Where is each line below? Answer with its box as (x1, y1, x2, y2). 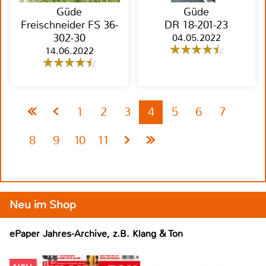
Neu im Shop (9, 197, 76, 212)
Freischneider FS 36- (20, 18, 103, 31)
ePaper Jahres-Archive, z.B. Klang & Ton (9, 227, 183, 240)
